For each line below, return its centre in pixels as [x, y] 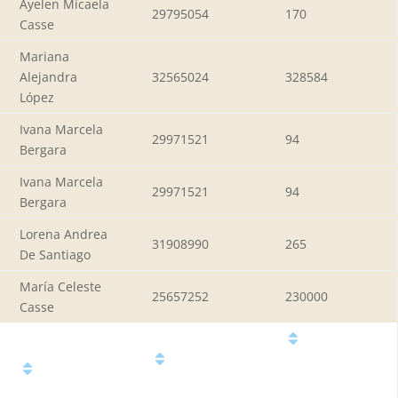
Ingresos [338, 340]
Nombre [71, 370]
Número [203, 360]
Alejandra [48, 76]
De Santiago [55, 254]
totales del [329, 360]
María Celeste [60, 286]
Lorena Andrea [64, 234]
